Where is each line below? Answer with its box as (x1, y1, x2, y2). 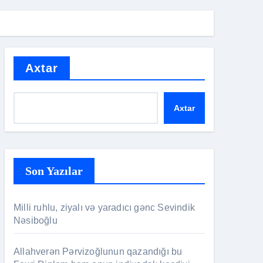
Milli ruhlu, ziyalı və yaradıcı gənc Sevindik (14, 203, 195, 213)
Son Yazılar (25, 164, 83, 177)
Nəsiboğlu (14, 215, 58, 225)
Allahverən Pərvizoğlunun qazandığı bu (14, 247, 183, 257)
